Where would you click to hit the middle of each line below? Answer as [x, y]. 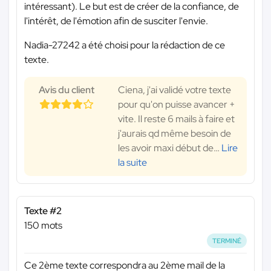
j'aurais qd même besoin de [175, 133]
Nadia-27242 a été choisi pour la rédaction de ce [125, 45]
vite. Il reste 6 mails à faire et [176, 119]
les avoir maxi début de [166, 148]
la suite [132, 162]
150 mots [43, 225]
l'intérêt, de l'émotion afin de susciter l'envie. [116, 21]
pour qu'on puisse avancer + [177, 104]
